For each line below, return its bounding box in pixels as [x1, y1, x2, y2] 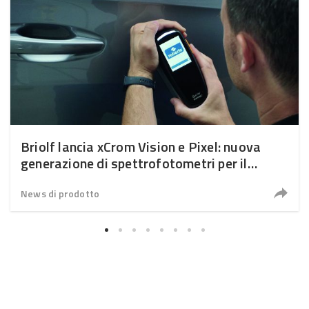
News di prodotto [21, 186, 100, 201]
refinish [21, 168, 67, 190]
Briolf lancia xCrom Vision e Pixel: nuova [21, 135, 261, 157]
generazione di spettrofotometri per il [21, 152, 248, 174]
